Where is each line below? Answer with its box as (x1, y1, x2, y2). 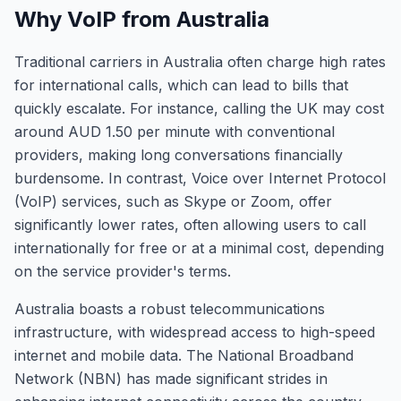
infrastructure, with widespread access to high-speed (14, 323, 375, 341)
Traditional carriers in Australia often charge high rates (14, 53, 386, 71)
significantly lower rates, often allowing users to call (14, 216, 366, 234)
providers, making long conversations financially (14, 146, 343, 164)
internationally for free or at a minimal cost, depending (14, 239, 384, 257)
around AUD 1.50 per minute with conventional (14, 123, 335, 141)
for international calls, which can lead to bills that (14, 76, 348, 94)
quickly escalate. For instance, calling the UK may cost (14, 99, 384, 117)
